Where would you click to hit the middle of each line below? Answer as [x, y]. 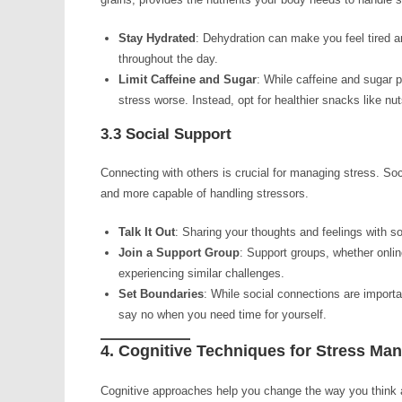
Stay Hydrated [157, 38]
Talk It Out [147, 232]
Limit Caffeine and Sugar [188, 79]
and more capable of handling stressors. [205, 193]
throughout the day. [168, 59]
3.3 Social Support [166, 134]
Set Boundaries [161, 294]
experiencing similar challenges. [201, 273]
